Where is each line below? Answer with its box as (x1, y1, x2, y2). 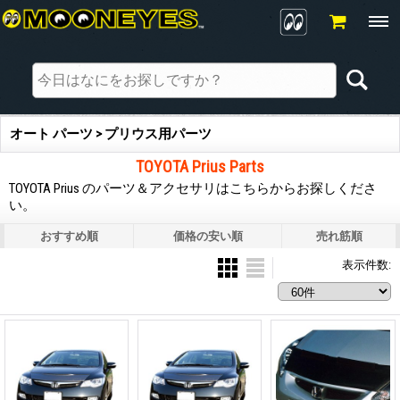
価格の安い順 (172, 229, 243, 243)
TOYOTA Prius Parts (136, 156, 264, 176)
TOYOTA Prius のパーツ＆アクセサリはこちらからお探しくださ (9, 179, 377, 196)
